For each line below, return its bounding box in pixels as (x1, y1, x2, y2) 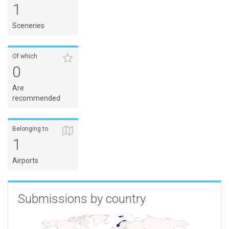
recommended (12, 94, 60, 102)
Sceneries (12, 21, 44, 30)
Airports (12, 156, 38, 165)
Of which (12, 53, 37, 60)
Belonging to (12, 125, 48, 132)
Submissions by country (18, 192, 146, 206)
